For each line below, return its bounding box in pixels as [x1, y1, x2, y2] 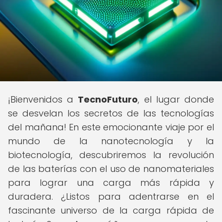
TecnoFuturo [78, 93, 138, 106]
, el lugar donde [138, 93, 215, 106]
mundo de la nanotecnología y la [8, 135, 214, 147]
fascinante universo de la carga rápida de [8, 204, 214, 217]
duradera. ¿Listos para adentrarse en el [8, 190, 214, 203]
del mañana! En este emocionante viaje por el [8, 121, 214, 133]
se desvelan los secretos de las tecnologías [8, 107, 214, 119]
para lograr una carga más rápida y [8, 176, 214, 189]
